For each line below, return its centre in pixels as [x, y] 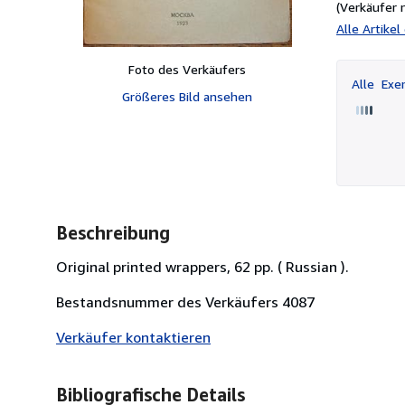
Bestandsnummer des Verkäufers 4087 [185, 301]
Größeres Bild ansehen [187, 96]
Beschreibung [113, 232]
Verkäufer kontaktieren [133, 337]
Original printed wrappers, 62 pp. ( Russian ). [202, 266]
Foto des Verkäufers [187, 69]
